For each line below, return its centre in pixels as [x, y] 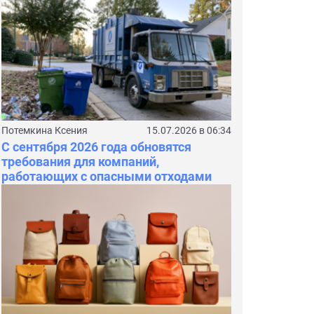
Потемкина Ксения [45, 131]
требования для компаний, [80, 162]
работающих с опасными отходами [107, 177]
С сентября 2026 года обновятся [96, 147]
